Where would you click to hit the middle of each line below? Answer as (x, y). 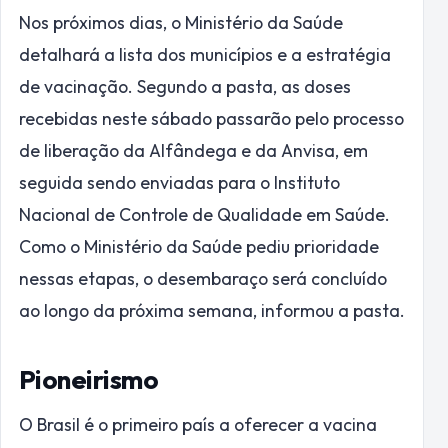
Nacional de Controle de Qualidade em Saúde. (204, 215)
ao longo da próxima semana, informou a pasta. (212, 311)
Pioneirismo (89, 380)
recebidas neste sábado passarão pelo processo (211, 119)
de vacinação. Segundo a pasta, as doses (185, 87)
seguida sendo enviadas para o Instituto (179, 183)
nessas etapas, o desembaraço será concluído (203, 279)
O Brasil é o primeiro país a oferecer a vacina (198, 424)
